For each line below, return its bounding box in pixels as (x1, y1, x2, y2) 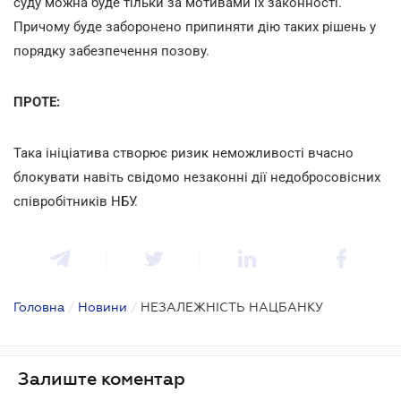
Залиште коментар (18, 368, 185, 388)
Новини (78, 299, 127, 314)
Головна (13, 299, 64, 314)
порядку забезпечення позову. (13, 42, 209, 59)
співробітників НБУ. (13, 192, 138, 209)
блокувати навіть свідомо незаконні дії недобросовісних (13, 168, 380, 185)
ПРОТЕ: (13, 93, 60, 110)
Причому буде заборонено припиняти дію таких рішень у (13, 18, 376, 35)
